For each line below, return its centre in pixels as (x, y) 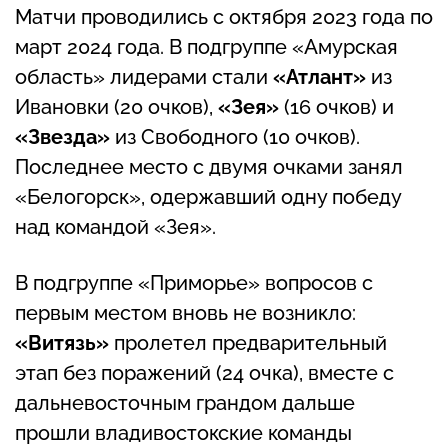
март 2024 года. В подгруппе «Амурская (206, 46)
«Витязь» (62, 342)
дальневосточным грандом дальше (185, 402)
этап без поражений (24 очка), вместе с (204, 372)
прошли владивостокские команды (183, 432)
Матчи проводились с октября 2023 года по (224, 16)
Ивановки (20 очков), (116, 106)
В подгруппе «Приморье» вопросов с (194, 282)
